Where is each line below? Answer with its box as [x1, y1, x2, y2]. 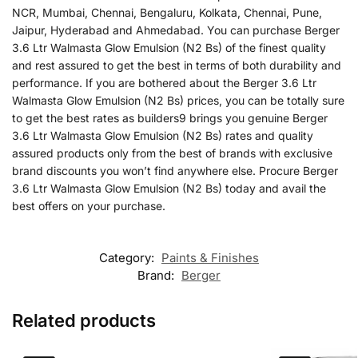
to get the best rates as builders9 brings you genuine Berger [12, 110, 328, 125]
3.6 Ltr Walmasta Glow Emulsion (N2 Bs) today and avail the [12, 181, 326, 195]
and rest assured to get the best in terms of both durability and [12, 58, 341, 72]
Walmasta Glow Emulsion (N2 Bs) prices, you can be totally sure [12, 93, 344, 107]
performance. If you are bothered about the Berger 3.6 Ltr [12, 75, 316, 89]
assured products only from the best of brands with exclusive [12, 145, 332, 160]
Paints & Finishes [161, 250, 259, 266]
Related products [12, 310, 156, 332]
